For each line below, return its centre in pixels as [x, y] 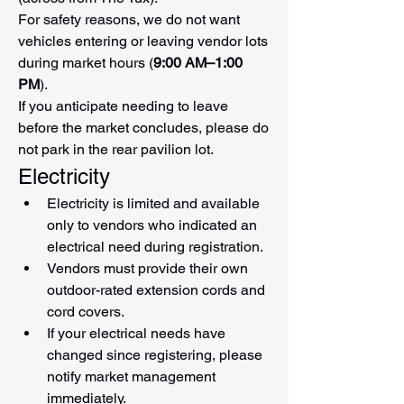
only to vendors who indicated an [152, 225]
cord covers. [86, 312]
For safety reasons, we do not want [129, 20]
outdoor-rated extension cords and [156, 290]
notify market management [131, 377]
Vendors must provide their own [147, 269]
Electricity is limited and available [153, 204]
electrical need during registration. [155, 247]
